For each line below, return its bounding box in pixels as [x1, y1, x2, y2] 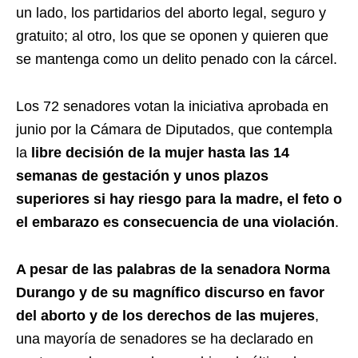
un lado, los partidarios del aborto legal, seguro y [16, 4, 326, 21]
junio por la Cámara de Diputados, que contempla [16, 121, 332, 137]
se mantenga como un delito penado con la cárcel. [16, 50, 337, 67]
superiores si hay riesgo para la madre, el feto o [16, 190, 342, 207]
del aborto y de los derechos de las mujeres [16, 307, 315, 324]
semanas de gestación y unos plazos [16, 167, 268, 184]
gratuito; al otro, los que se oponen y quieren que [16, 27, 328, 44]
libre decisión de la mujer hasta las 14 [31, 144, 289, 161]
